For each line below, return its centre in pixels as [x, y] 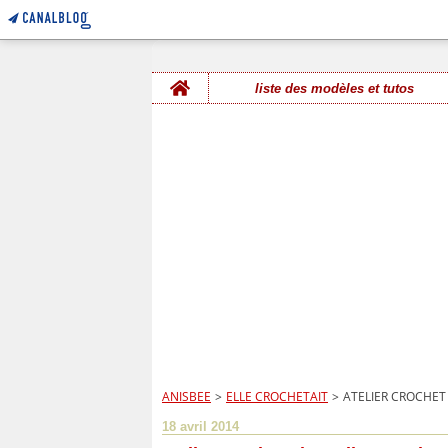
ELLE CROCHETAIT [277, 396]
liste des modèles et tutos [334, 88]
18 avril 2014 [200, 426]
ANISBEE [186, 396]
